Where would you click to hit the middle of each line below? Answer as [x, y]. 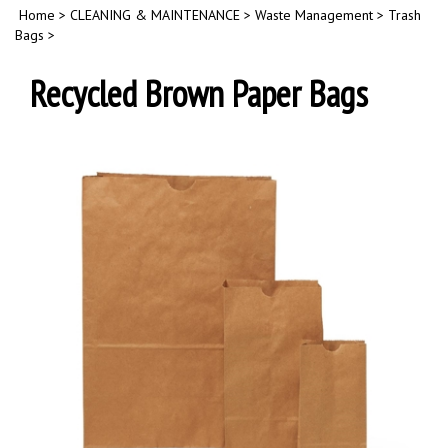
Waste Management [314, 15]
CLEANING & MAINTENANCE [155, 15]
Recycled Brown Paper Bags [199, 93]
